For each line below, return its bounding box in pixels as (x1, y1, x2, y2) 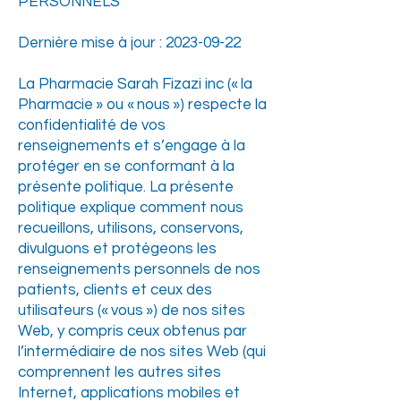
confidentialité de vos (18, 117, 166, 133)
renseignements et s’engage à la (18, 138, 245, 154)
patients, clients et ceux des (18, 282, 212, 298)
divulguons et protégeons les (18, 241, 217, 257)
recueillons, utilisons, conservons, (18, 220, 243, 236)
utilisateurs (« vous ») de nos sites (18, 303, 245, 319)
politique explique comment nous (18, 200, 243, 216)
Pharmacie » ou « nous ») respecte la (18, 97, 267, 113)
